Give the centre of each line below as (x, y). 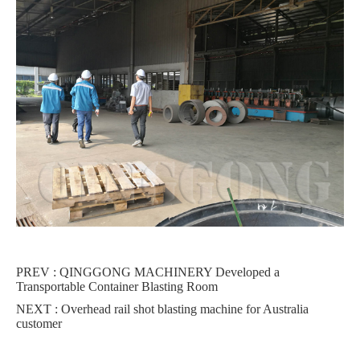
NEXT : (39, 309)
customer (39, 323)
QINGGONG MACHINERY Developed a (170, 272)
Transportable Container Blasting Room (117, 286)
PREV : (38, 272)
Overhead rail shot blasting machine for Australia (185, 309)
